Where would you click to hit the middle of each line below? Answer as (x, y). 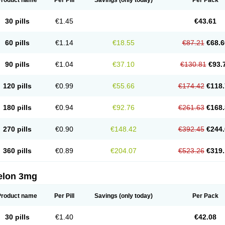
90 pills (17, 64)
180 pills (17, 107)
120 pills (17, 86)
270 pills (17, 129)
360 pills (17, 151)
